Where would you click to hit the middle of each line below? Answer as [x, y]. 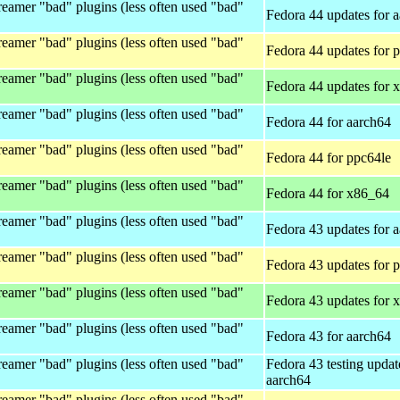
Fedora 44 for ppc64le [329, 157]
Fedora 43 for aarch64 [329, 336]
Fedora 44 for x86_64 [328, 193]
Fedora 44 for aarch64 [329, 121]
